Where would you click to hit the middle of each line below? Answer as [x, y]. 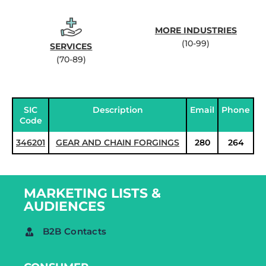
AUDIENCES [64, 206]
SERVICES [71, 46]
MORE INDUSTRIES [196, 30]
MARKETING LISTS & [92, 193]
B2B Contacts [75, 231]
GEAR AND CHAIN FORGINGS [118, 142]
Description [118, 110]
